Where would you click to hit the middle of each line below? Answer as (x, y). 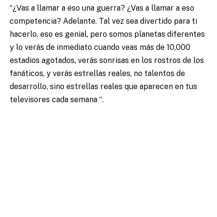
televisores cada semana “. (57, 100)
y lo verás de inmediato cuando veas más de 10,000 (100, 47)
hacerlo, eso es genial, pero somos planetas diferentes (107, 34)
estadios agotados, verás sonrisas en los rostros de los (107, 61)
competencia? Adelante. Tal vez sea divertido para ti (103, 21)
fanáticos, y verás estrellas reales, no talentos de (97, 74)
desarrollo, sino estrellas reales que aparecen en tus (103, 87)
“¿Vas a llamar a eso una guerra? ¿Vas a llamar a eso (102, 8)
